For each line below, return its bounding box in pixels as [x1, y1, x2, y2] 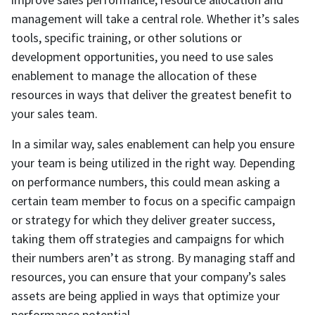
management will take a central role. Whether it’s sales [11, 11, 300, 27]
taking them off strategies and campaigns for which [11, 231, 284, 247]
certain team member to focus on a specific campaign [11, 193, 295, 210]
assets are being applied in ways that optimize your [11, 288, 280, 304]
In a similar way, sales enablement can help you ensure [11, 136, 295, 153]
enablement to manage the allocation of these [11, 67, 257, 84]
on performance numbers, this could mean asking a [11, 174, 280, 191]
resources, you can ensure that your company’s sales [11, 269, 286, 285]
